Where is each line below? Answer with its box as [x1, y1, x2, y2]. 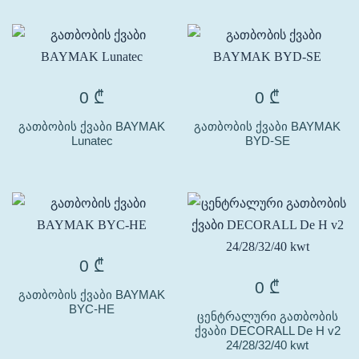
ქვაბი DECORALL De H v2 [194, 324, 341, 337]
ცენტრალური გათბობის [196, 309, 338, 323]
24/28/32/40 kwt [226, 338, 309, 352]
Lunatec [71, 134, 113, 147]
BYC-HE [69, 302, 115, 316]
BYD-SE [244, 134, 290, 147]
